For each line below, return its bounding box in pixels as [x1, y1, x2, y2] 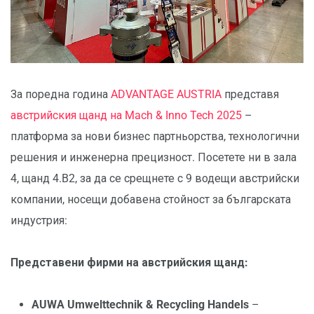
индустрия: [11, 214, 67, 228]
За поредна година [11, 88, 111, 102]
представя [221, 88, 279, 102]
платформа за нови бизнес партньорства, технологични [11, 130, 299, 144]
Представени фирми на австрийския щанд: [11, 256, 248, 270]
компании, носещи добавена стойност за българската [11, 193, 291, 207]
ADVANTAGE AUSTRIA [111, 88, 221, 102]
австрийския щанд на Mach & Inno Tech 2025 [11, 109, 242, 123]
